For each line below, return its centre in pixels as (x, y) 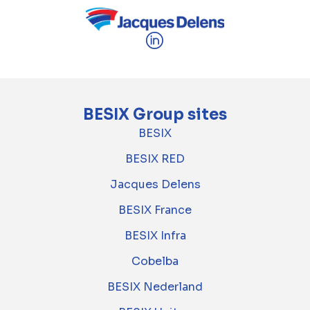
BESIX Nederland (155, 287)
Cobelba (155, 262)
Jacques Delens (155, 185)
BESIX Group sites (155, 115)
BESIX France (155, 210)
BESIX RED (155, 159)
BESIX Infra (155, 236)
